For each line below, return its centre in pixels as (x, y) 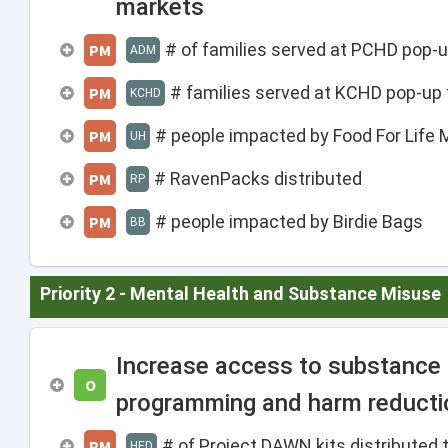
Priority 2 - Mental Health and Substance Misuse (240, 293)
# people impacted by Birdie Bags (289, 221)
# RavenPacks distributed (258, 178)
